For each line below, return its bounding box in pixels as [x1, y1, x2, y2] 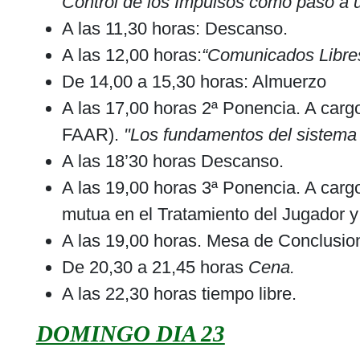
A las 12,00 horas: [61, 45, 202, 66]
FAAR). [61, 125, 119, 145]
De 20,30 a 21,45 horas [61, 257, 248, 278]
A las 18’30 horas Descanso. [61, 151, 284, 172]
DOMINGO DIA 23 [35, 321, 225, 347]
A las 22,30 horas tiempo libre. [61, 284, 297, 305]
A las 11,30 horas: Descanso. [61, 18, 288, 39]
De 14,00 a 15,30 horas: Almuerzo [61, 72, 326, 92]
